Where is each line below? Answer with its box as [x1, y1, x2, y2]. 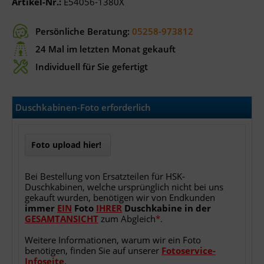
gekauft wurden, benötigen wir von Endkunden [25, 192, 215, 203]
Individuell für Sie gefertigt [35, 61, 148, 72]
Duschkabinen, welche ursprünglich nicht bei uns [25, 181, 223, 193]
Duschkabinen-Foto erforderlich [15, 101, 151, 113]
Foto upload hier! [31, 139, 101, 150]
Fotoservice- [161, 245, 216, 256]
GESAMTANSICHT [25, 213, 98, 225]
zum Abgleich [98, 213, 156, 225]
